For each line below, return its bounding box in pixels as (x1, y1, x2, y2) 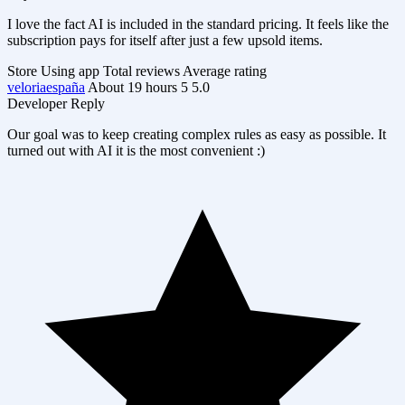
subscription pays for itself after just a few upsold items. (7, 32, 323, 48)
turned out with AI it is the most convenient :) (7, 142, 265, 158)
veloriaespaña (7, 79, 85, 95)
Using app (41, 62, 99, 79)
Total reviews (103, 62, 180, 79)
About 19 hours (88, 79, 177, 95)
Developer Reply (7, 95, 105, 111)
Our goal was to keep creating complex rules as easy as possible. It (7, 126, 386, 142)
